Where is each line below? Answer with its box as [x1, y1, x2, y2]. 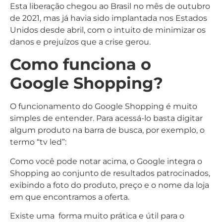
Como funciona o [10, 55, 151, 74]
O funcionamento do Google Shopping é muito [10, 102, 197, 111]
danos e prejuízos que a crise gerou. [10, 37, 151, 47]
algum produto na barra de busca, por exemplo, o [10, 125, 205, 135]
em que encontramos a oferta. [10, 192, 129, 202]
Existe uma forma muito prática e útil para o [10, 211, 184, 221]
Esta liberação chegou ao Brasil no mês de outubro [10, 1, 210, 11]
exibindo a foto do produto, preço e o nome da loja [10, 180, 209, 190]
